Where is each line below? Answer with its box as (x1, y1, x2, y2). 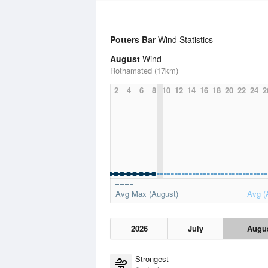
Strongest (135, 253, 169, 264)
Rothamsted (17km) (110, 65, 178, 76)
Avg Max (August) (115, 188, 178, 199)
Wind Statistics (156, 33, 213, 45)
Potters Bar (110, 33, 156, 45)
